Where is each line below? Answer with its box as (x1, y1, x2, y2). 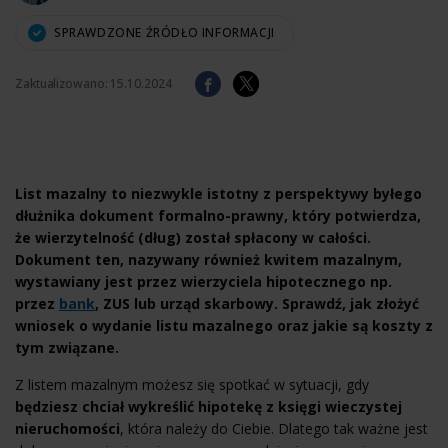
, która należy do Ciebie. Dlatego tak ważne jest (120, 419, 428, 438)
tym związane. (15, 338, 119, 357)
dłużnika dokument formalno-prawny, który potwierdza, (15, 206, 421, 225)
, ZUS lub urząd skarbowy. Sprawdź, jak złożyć (95, 294, 419, 313)
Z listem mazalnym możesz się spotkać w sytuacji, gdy (15, 375, 369, 394)
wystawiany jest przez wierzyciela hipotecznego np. (15, 272, 392, 291)
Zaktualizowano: (15, 75, 111, 92)
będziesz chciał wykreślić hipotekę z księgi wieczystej (15, 397, 402, 416)
